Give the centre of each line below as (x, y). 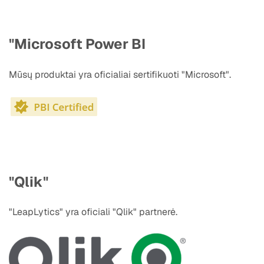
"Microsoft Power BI (77, 44)
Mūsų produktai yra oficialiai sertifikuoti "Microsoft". (120, 74)
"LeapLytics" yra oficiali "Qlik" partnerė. (93, 212)
